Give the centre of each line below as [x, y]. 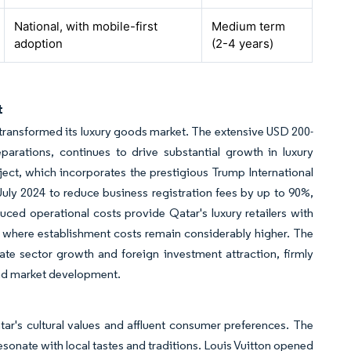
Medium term [249, 26]
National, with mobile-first [86, 26]
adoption [39, 43]
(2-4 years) [243, 43]
